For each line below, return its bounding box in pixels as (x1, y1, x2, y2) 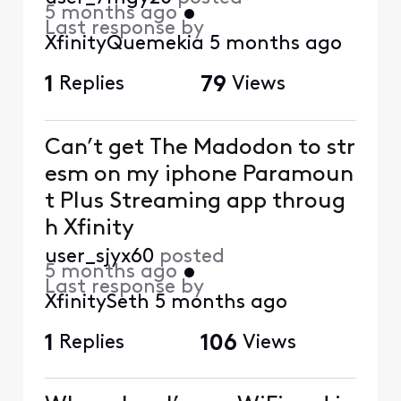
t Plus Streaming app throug (44, 190, 272, 213)
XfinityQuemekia (44, 33, 204, 55)
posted (158, 246, 225, 268)
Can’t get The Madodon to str (44, 136, 355, 159)
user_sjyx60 (44, 246, 154, 268)
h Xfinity (44, 217, 134, 240)
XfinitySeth (44, 292, 149, 313)
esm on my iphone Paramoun (44, 163, 354, 186)
